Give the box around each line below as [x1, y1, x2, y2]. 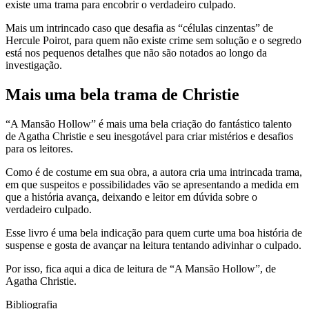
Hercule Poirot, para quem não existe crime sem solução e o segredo [6, 34, 301, 46]
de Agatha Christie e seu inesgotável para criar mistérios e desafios [6, 130, 293, 142]
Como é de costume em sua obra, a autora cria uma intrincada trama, [6, 166, 302, 178]
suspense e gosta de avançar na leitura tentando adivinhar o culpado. [6, 239, 301, 251]
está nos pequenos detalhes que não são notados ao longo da [6, 46, 267, 59]
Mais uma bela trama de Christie [6, 85, 239, 103]
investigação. [6, 59, 62, 71]
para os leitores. [6, 142, 73, 154]
